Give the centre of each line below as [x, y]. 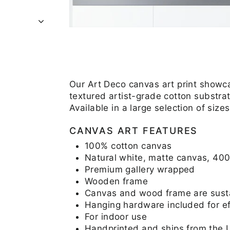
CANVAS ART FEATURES [134, 130]
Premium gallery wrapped [140, 169]
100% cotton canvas [128, 146]
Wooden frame [117, 181]
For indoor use [116, 216]
